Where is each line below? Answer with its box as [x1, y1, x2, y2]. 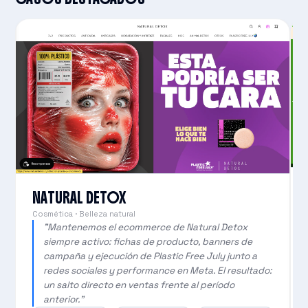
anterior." [43, 293, 84, 305]
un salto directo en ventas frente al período [43, 278, 234, 291]
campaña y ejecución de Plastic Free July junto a [43, 250, 257, 262]
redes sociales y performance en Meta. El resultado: [43, 264, 272, 276]
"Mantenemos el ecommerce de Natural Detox [43, 221, 247, 233]
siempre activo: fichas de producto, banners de [43, 235, 252, 247]
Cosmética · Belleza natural [32, 208, 136, 219]
